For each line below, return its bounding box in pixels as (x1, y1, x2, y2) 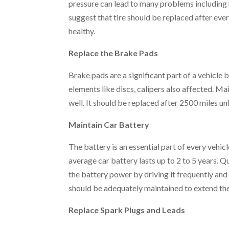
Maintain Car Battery (68, 120, 150, 130)
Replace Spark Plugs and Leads (68, 205, 186, 215)
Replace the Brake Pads (68, 48, 158, 58)
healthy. (68, 26, 96, 36)
